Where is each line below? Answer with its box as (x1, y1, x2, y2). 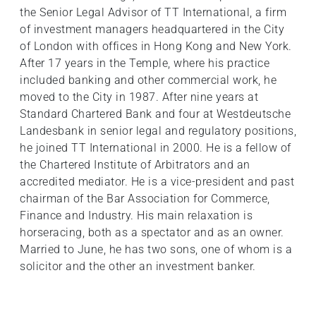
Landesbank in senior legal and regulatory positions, (20, 124, 296, 138)
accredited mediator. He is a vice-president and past (20, 175, 294, 189)
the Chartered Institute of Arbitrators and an (20, 158, 250, 172)
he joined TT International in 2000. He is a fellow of (20, 141, 291, 155)
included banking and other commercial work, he (20, 73, 276, 87)
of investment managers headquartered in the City (20, 23, 284, 37)
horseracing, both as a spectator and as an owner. (20, 226, 284, 240)
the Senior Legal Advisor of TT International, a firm (20, 6, 286, 20)
